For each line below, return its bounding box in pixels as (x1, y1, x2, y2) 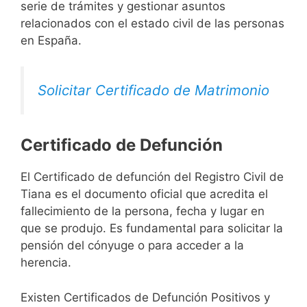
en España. (21, 33, 82, 47)
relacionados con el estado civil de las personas (21, 16, 284, 30)
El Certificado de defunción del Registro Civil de (21, 170, 284, 184)
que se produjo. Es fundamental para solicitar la (21, 221, 283, 236)
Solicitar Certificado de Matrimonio (38, 82, 269, 99)
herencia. (21, 256, 71, 270)
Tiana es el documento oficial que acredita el (21, 187, 268, 201)
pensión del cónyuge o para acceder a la (21, 238, 244, 253)
